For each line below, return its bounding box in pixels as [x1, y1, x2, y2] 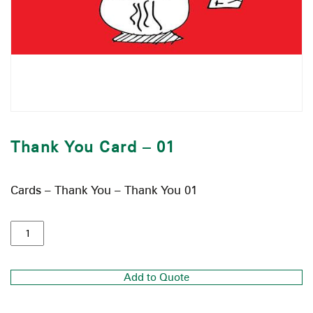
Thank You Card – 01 [10, 137, 175, 156]
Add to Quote [124, 270, 189, 284]
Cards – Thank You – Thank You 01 [10, 182, 197, 197]
